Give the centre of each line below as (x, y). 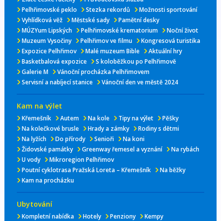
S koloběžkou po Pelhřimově (136, 61)
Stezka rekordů (108, 9)
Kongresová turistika (170, 40)
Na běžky (172, 170)
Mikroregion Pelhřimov (81, 159)
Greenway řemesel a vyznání (122, 149)
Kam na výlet (39, 106)
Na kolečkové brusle (50, 128)
